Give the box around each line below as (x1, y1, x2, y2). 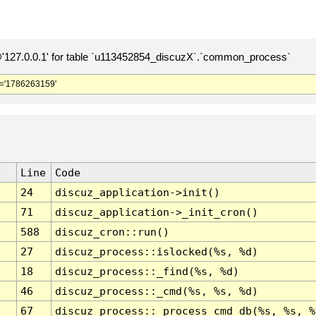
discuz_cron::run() (54, 226, 169, 238)
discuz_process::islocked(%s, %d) (54, 245, 258, 258)
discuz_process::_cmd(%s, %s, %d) (54, 285, 258, 298)
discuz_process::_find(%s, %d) (54, 265, 239, 278)
